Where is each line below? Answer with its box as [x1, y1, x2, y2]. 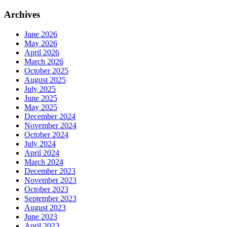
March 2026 [24, 57, 63, 66]
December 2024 [24, 111, 75, 121]
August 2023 [24, 203, 66, 212]
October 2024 [24, 130, 68, 139]
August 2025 [24, 75, 66, 84]
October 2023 [24, 184, 68, 194]
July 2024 [24, 139, 56, 148]
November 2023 [24, 175, 77, 184]
